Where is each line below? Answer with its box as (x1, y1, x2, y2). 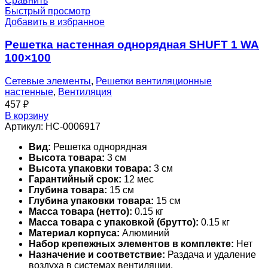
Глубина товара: (29, 185, 107, 196)
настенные (5, 87, 53, 98)
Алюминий (120, 228, 169, 239)
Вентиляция (58, 87, 112, 98)
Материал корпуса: (29, 228, 120, 239)
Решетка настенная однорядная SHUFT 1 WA (5, 38, 259, 51)
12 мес (121, 174, 154, 185)
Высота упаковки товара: (29, 163, 151, 174)
